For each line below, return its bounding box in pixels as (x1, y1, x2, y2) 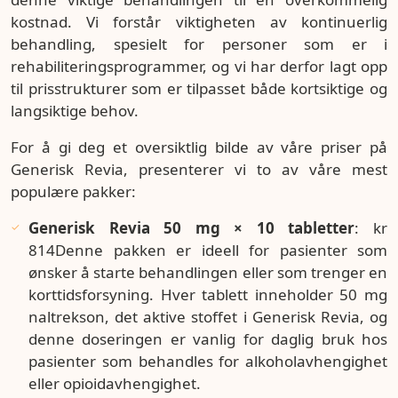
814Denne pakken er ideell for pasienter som (28, 240, 387, 260)
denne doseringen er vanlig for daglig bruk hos (28, 329, 387, 349)
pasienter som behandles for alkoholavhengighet (28, 351, 387, 371)
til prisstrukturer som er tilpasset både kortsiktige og (11, 78, 387, 99)
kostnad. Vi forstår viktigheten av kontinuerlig (11, 12, 387, 32)
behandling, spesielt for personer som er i (11, 34, 387, 54)
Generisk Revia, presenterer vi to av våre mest (11, 159, 387, 179)
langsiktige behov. (11, 100, 139, 121)
